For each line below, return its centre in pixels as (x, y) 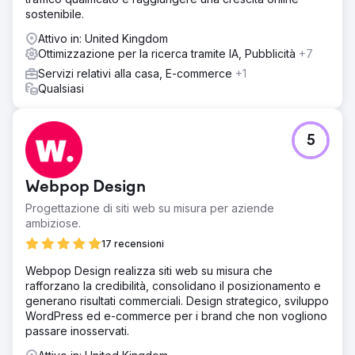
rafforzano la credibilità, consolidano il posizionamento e (173, 285)
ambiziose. (53, 223)
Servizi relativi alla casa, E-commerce (137, 73)
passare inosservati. (77, 330)
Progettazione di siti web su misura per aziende (150, 208)
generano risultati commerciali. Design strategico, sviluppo (177, 300)
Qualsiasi (61, 88)
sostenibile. (55, 13)
